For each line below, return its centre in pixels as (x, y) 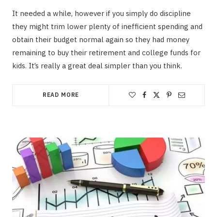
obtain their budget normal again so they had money (101, 40)
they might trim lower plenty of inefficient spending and (107, 27)
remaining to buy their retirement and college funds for (106, 53)
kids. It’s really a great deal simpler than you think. (97, 66)
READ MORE (61, 95)
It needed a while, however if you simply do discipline (101, 14)
